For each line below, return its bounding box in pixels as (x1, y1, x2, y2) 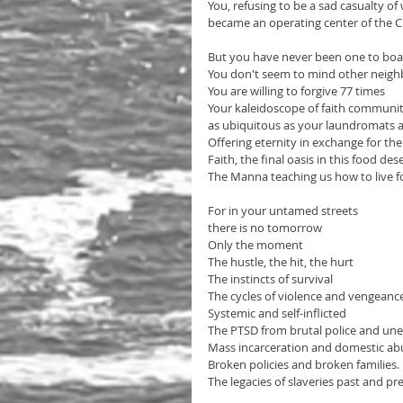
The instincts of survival (208, 270, 333, 287)
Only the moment (208, 236, 303, 253)
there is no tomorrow (208, 219, 322, 236)
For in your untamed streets (208, 201, 361, 219)
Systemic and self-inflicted (208, 304, 346, 321)
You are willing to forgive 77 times (208, 82, 385, 99)
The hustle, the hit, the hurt (208, 253, 354, 270)
